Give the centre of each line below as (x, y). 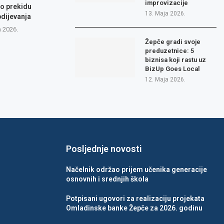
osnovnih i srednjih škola (107, 179)
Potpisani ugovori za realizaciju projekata (135, 199)
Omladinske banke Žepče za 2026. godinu (134, 208)
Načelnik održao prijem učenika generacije (136, 170)
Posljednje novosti (104, 149)
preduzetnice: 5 (170, 51)
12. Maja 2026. (165, 80)
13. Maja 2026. (165, 14)
